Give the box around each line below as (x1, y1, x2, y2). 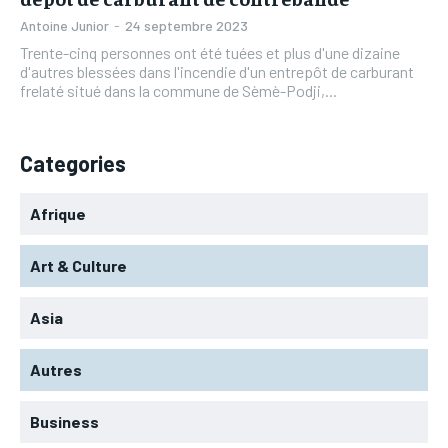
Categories (20, 149, 126, 176)
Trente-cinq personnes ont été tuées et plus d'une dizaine (20, 42, 400, 62)
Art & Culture (30, 255, 127, 275)
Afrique (30, 203, 86, 223)
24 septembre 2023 (125, 16, 248, 34)
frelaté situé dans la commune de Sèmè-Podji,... (20, 80, 337, 100)
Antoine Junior (20, 16, 109, 34)
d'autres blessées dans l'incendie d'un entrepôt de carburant (20, 61, 414, 81)
